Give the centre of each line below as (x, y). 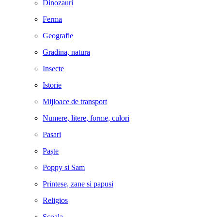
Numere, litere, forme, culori (86, 118)
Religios (55, 200)
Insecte (53, 69)
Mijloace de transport (75, 101)
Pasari (52, 134)
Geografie (58, 36)
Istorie (52, 85)
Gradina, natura (66, 52)
